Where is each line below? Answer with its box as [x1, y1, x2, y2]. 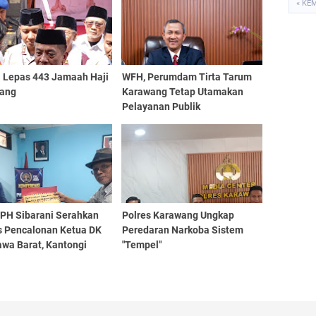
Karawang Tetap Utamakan [121, 86, 243, 97]
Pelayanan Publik [121, 101, 200, 112]
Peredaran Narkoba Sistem [121, 224, 243, 236]
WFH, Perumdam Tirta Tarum [121, 71, 252, 83]
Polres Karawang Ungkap [121, 209, 234, 221]
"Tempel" [121, 239, 162, 250]
